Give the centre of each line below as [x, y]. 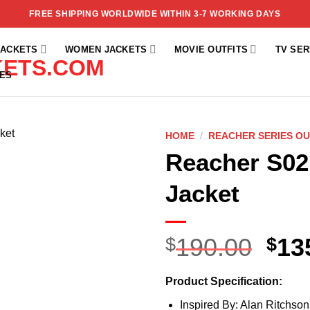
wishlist [119, 184]
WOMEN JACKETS [106, 49]
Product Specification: [224, 282]
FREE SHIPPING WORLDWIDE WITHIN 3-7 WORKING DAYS [155, 13]
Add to [119, 171]
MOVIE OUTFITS [211, 49]
